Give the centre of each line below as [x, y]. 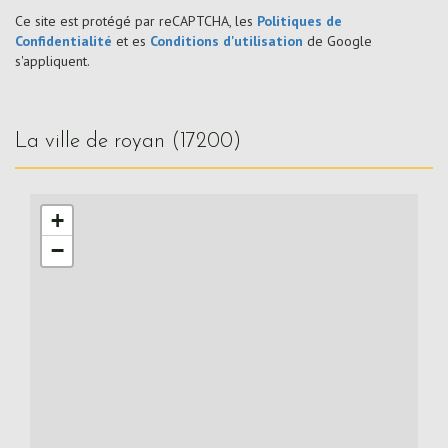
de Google [337, 41]
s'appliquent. [52, 61]
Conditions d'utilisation [226, 41]
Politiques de [299, 21]
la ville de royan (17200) [134, 142]
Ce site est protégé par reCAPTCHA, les [136, 21]
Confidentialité [63, 41]
